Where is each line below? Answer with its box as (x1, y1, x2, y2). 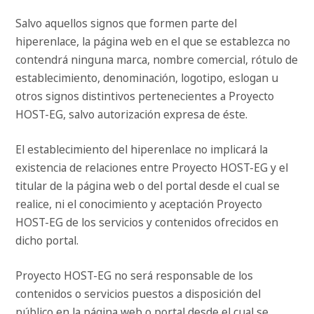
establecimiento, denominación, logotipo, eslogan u (15, 70, 279, 86)
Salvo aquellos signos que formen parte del (15, 15, 238, 32)
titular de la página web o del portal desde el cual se (15, 178, 280, 194)
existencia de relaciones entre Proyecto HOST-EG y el (15, 160, 289, 176)
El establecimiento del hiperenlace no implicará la (15, 142, 268, 158)
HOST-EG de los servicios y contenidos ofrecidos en (15, 214, 279, 231)
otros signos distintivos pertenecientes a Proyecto (15, 88, 275, 104)
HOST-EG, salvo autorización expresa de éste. (15, 107, 248, 123)
